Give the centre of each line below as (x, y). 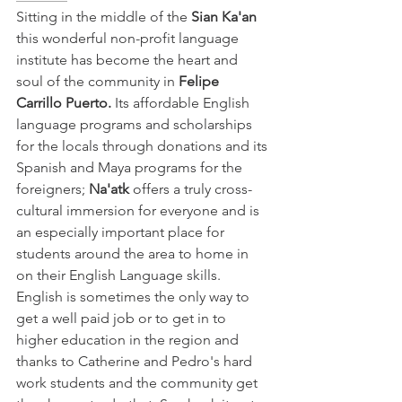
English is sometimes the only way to (135, 297)
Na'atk (111, 189)
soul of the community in (97, 82)
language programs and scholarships (136, 125)
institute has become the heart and (129, 60)
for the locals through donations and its (144, 146)
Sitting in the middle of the (102, 17)
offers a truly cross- (192, 189)
